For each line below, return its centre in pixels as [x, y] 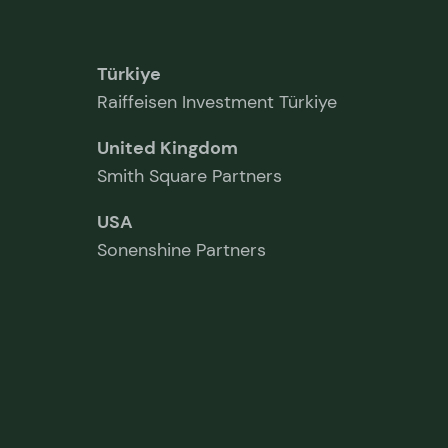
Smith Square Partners [190, 175]
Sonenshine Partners [182, 249]
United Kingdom [168, 147]
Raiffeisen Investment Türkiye [217, 101]
